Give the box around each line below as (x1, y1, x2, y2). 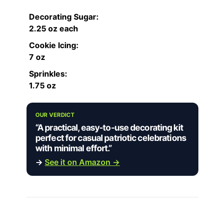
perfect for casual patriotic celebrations (35, 133, 186, 143)
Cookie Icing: (29, 40, 79, 51)
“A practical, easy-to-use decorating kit (35, 122, 183, 133)
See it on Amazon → (45, 157, 120, 167)
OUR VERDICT (35, 111, 75, 119)
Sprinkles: (29, 69, 67, 79)
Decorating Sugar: (29, 12, 99, 22)
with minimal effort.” (35, 143, 112, 154)
